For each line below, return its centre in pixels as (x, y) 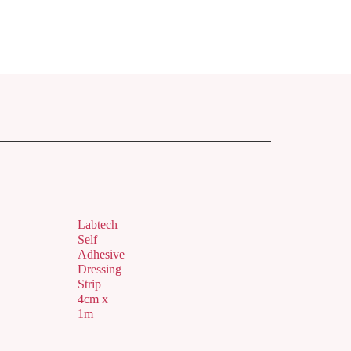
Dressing (99, 269)
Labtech (97, 224)
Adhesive (101, 254)
